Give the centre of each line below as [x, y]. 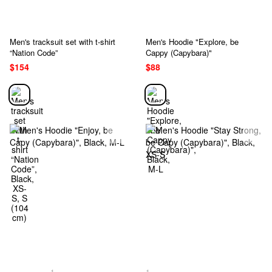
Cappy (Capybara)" [179, 52]
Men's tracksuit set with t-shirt [63, 41]
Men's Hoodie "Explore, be [192, 41]
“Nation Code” [34, 52]
